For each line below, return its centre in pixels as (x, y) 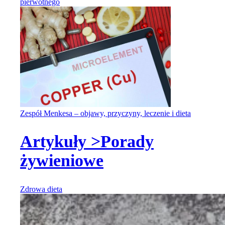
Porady (127, 142)
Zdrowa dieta (41, 189)
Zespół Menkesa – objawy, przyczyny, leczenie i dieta (105, 114)
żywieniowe (62, 161)
